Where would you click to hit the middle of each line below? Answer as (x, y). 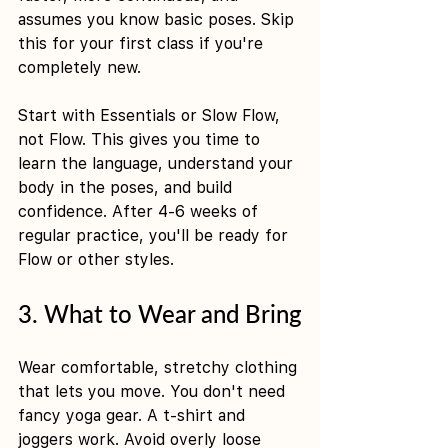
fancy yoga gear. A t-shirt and (134, 415)
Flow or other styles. (96, 259)
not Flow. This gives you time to (141, 139)
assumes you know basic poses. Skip (158, 19)
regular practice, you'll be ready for (155, 235)
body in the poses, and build (127, 187)
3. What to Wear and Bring (160, 313)
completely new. (79, 67)
